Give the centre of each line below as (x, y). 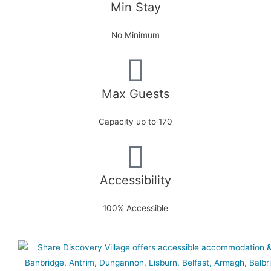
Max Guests (135, 93)
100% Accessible (135, 208)
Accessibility (135, 180)
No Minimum (135, 35)
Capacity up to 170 (135, 121)
